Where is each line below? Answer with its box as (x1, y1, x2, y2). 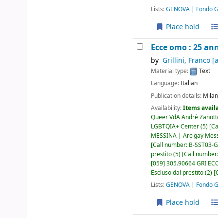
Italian (181, 79, 198, 88)
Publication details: (151, 91, 203, 100)
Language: (151, 79, 181, 88)
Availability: (151, 103, 183, 112)
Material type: (151, 67, 190, 76)
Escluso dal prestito (151, 168, 204, 177)
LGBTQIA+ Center (151, 122, 200, 131)
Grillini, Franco (162, 55, 210, 66)
